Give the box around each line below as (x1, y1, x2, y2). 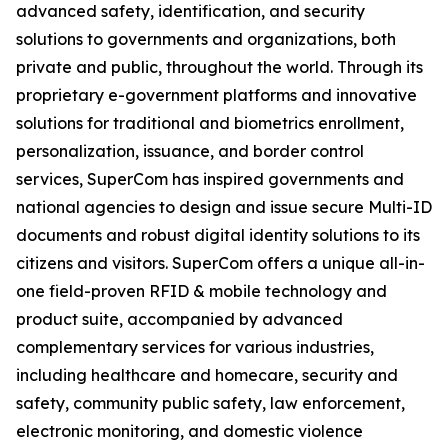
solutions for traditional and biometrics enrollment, (16, 113, 404, 134)
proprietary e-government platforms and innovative (16, 85, 417, 106)
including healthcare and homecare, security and (16, 365, 398, 386)
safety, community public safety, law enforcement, (16, 393, 405, 414)
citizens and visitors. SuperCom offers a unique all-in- (16, 253, 425, 274)
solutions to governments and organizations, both (16, 29, 396, 50)
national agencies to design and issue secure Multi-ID (16, 197, 432, 218)
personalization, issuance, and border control (16, 141, 364, 162)
